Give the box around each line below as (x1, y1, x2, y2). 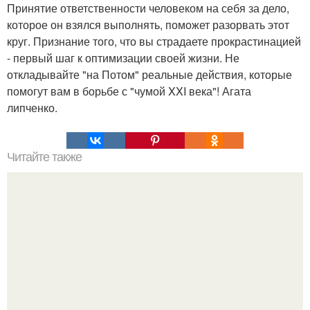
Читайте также (7, 149, 82, 164)
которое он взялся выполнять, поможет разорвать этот (7, 16, 289, 33)
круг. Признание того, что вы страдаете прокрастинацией (7, 33, 301, 49)
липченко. (7, 99, 57, 116)
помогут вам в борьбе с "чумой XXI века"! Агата (7, 82, 251, 99)
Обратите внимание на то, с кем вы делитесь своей (23, 275, 287, 292)
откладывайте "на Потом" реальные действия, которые (7, 66, 292, 82)
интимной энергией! (104, 292, 206, 309)
